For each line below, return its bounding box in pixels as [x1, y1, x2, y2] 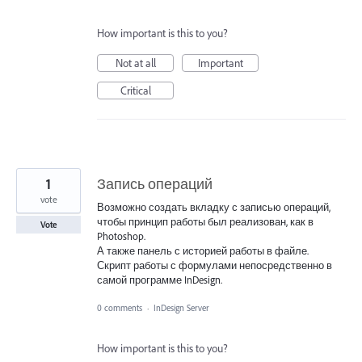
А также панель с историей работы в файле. [97, 244, 309, 258]
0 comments [97, 301, 142, 314]
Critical [120, 83, 151, 99]
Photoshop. [97, 229, 145, 243]
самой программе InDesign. [97, 273, 222, 287]
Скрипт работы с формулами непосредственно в [97, 259, 332, 272]
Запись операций [97, 175, 213, 194]
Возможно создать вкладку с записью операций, [97, 200, 330, 214]
